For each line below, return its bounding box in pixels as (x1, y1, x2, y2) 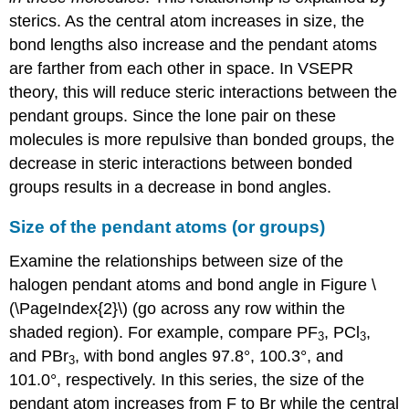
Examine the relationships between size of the (9, 251, 344, 270)
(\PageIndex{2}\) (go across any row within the (9, 299, 346, 318)
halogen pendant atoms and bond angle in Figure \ (9, 275, 377, 294)
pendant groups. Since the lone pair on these (9, 106, 337, 125)
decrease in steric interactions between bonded (9, 153, 353, 173)
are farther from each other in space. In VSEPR (9, 58, 354, 78)
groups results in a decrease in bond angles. (9, 177, 332, 196)
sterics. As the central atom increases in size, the (9, 11, 365, 30)
